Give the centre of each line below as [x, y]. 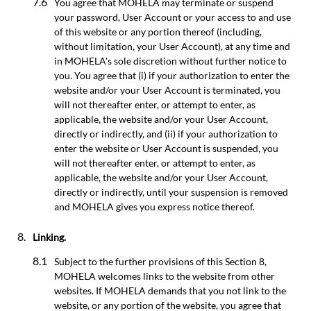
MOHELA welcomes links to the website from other [165, 276]
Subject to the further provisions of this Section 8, [160, 262]
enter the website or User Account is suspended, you [166, 148]
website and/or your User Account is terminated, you [167, 90]
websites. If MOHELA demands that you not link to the [170, 291]
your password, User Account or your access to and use [173, 17]
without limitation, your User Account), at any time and [172, 46]
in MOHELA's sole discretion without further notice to [170, 60]
